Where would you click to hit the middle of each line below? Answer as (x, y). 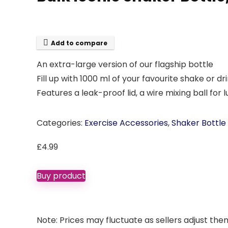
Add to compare (79, 43)
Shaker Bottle (199, 123)
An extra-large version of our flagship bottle (125, 64)
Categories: (61, 123)
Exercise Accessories (126, 123)
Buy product (61, 176)
